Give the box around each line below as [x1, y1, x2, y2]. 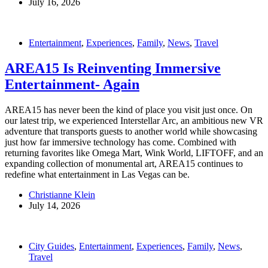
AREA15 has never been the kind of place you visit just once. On [5, 104, 252, 115]
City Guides [29, 240, 74, 251]
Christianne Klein [29, 189, 95, 200]
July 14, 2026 [29, 200, 80, 211]
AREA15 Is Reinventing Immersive [5, 60, 221, 77]
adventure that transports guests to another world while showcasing [5, 126, 257, 136]
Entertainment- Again [5, 77, 139, 93]
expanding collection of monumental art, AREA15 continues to [5, 158, 243, 169]
